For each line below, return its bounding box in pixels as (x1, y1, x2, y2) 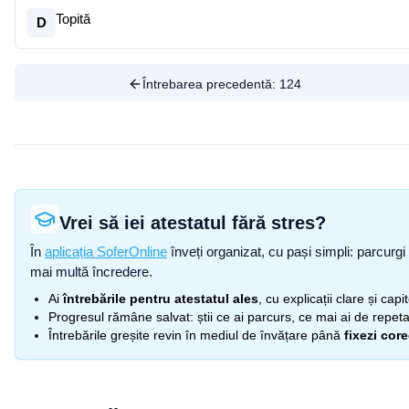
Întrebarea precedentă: (142, 77, 279, 91)
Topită (56, 11, 90, 26)
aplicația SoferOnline (45, 244, 167, 259)
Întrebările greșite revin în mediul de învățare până (48, 328, 341, 342)
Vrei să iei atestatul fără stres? (59, 213, 326, 233)
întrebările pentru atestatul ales (63, 291, 258, 306)
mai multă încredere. (30, 264, 152, 279)
